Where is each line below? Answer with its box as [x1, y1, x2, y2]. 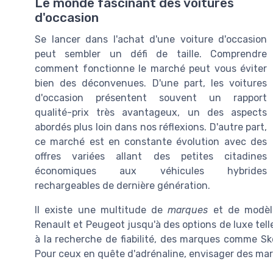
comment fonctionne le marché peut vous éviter [35, 62, 267, 74]
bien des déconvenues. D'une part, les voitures [35, 77, 267, 89]
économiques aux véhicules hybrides [35, 165, 267, 177]
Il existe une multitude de [35, 204, 168, 216]
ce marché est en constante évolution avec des [35, 135, 267, 147]
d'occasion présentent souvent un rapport [35, 91, 267, 104]
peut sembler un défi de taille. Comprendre [35, 48, 267, 60]
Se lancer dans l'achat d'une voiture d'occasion [35, 33, 267, 45]
